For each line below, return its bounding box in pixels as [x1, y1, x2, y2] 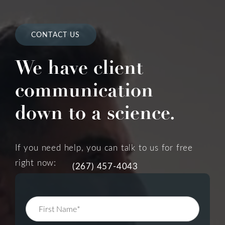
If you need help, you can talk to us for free [15, 141, 193, 153]
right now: [15, 156, 59, 168]
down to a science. [15, 100, 175, 125]
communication [15, 77, 153, 102]
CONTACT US [31, 30, 80, 40]
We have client [15, 55, 143, 79]
